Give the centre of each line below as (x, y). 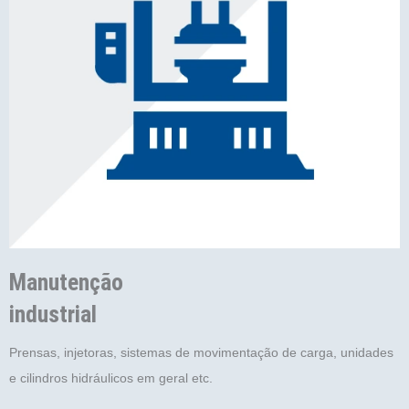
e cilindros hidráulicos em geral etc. (111, 378)
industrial (53, 314)
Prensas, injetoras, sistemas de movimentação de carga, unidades (201, 352)
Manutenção (66, 282)
